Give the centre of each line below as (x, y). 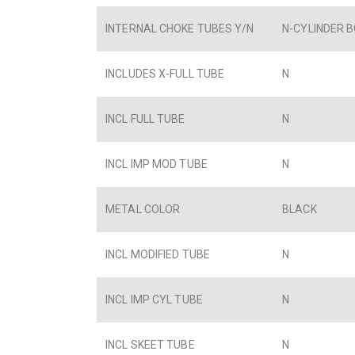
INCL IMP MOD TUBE (162, 164)
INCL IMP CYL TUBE (159, 300)
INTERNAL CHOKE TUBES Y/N (185, 29)
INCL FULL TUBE (150, 119)
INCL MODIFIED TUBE (163, 255)
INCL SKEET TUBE (155, 345)
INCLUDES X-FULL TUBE (170, 74)
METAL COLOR (148, 210)
